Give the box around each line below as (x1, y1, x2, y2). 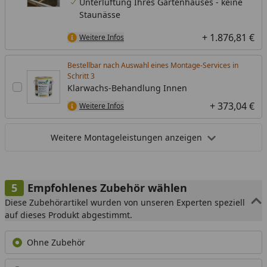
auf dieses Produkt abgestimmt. (5, 209, 132, 221)
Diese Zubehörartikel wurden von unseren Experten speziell (5, 197, 245, 209)
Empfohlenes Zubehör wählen (27, 181, 187, 195)
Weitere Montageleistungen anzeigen (50, 132, 204, 144)
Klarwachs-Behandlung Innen (67, 82, 187, 94)
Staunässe (79, 9, 120, 21)
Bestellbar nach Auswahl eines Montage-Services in (67, 60, 238, 71)
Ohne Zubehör (27, 237, 85, 249)
